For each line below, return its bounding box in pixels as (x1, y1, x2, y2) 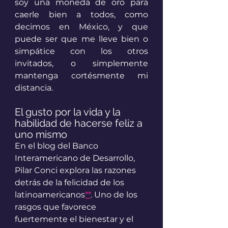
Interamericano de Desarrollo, (15, 153, 137, 163)
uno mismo (15, 128, 67, 141)
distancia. (15, 83, 53, 93)
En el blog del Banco (15, 141, 100, 151)
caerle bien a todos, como (15, 10, 148, 20)
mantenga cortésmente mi (15, 71, 148, 81)
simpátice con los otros (15, 46, 148, 56)
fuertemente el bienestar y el (15, 214, 135, 224)
